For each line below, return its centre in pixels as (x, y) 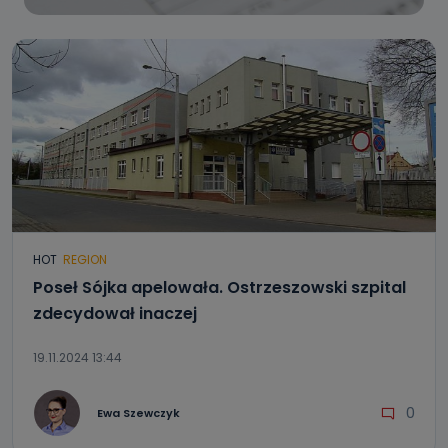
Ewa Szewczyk (138, 412)
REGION (85, 259)
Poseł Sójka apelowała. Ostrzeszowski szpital (219, 287)
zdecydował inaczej (115, 313)
